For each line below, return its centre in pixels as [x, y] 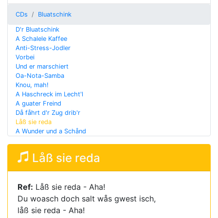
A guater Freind [38, 103]
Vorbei [25, 57]
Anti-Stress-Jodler [43, 48]
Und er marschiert [42, 66]
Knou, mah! [32, 85]
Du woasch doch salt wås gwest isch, [87, 199]
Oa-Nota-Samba [40, 76]
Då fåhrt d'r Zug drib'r [48, 113]
